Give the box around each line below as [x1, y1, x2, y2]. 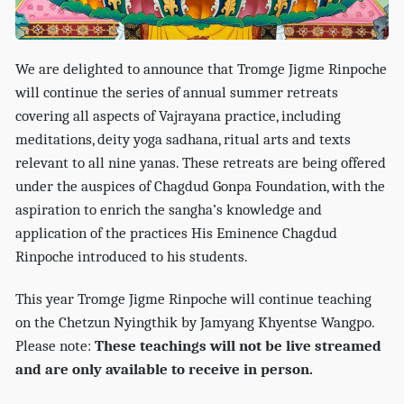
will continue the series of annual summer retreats [15, 84, 339, 102]
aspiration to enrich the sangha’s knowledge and [15, 201, 323, 219]
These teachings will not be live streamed [95, 336, 382, 354]
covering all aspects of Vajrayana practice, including [15, 107, 342, 125]
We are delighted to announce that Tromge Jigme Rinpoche [15, 60, 388, 78]
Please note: [15, 336, 96, 354]
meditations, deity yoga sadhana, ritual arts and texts [15, 131, 352, 149]
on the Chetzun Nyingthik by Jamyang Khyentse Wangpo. [15, 313, 375, 331]
